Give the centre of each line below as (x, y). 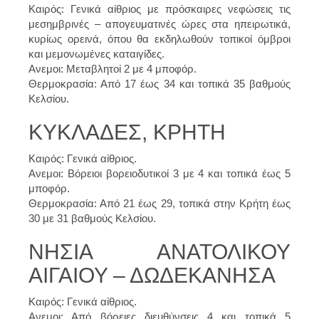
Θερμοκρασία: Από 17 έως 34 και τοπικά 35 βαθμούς (159, 83)
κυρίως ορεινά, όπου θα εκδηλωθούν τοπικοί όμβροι (159, 38)
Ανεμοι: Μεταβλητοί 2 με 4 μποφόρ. (113, 68)
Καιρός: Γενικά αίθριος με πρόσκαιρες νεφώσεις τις (159, 9)
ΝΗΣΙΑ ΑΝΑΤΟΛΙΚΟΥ (159, 251)
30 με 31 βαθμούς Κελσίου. (92, 218)
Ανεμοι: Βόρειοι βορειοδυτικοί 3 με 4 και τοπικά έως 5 (159, 173)
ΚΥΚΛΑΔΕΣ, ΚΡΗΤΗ (127, 132)
